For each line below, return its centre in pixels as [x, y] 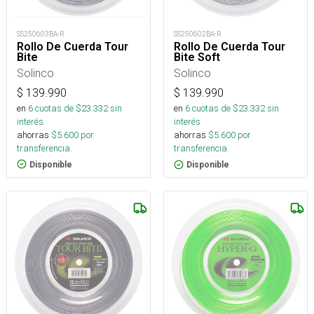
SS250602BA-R [198, 34]
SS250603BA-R [41, 34]
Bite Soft [197, 57]
